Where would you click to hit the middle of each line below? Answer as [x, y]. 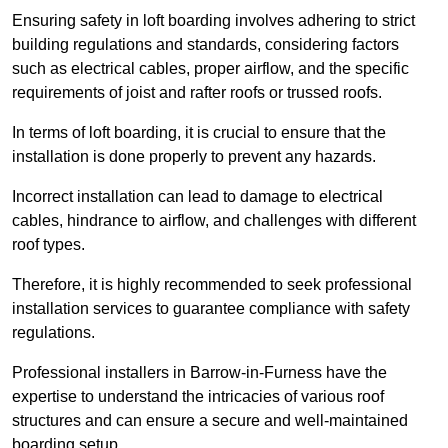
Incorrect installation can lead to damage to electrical [197, 197]
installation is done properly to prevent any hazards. [194, 157]
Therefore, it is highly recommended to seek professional [212, 285]
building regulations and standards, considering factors [205, 45]
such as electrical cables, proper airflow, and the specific [210, 69]
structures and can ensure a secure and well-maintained [210, 421]
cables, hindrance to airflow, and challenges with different [214, 221]
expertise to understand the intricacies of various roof [198, 397]
